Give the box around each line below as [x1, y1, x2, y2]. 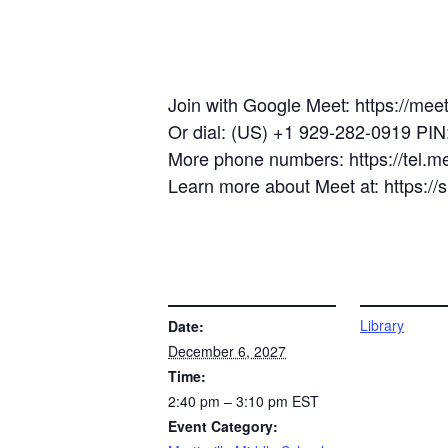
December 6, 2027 [168, 341, 286, 361]
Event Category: [168, 416, 278, 436]
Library [360, 315, 404, 335]
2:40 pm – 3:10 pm [168, 391, 292, 411]
